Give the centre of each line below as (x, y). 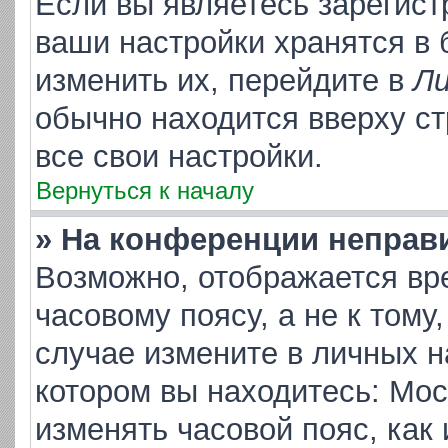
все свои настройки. (179, 156)
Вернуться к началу (145, 190)
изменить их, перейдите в (224, 80)
